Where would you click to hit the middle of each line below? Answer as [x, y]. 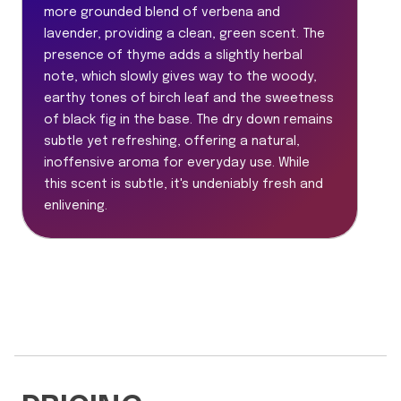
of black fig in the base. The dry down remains [188, 120]
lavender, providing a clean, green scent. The [184, 34]
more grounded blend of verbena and [162, 13]
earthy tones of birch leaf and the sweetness [189, 99]
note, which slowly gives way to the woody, [180, 77]
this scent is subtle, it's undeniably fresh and [183, 185]
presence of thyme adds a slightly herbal [173, 56]
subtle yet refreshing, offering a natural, [172, 142]
